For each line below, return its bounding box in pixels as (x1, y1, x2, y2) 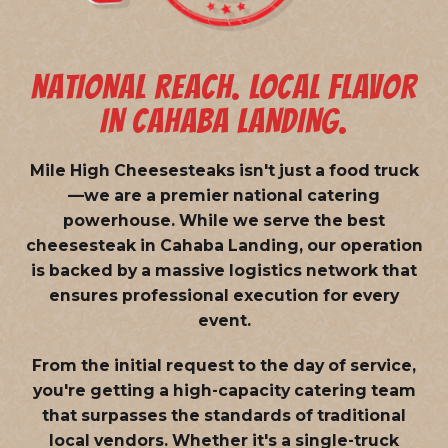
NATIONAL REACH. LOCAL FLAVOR (31, 68, 417, 105)
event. (197, 310, 251, 330)
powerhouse (63, 210, 171, 230)
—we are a (68, 185, 160, 205)
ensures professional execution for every (49, 285, 399, 305)
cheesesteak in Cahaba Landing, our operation (25, 235, 423, 255)
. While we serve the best (171, 210, 385, 230)
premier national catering (160, 185, 380, 205)
